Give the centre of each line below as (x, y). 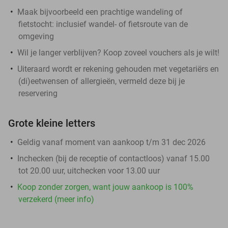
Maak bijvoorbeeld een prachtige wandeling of (100, 12)
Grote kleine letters (52, 123)
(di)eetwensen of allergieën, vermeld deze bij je (102, 81)
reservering (38, 93)
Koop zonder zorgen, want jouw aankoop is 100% (105, 187)
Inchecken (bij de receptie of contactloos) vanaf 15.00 (113, 158)
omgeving (36, 36)
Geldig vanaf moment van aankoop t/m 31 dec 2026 (111, 142)
